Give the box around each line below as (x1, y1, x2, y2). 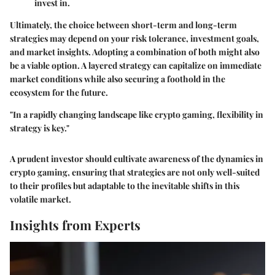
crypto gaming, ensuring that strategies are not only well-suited (10, 166, 260, 179)
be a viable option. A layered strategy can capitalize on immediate (10, 60, 261, 72)
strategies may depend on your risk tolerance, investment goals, (10, 33, 259, 45)
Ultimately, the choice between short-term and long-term (10, 19, 237, 31)
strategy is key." (10, 122, 69, 134)
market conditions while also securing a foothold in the (10, 73, 225, 85)
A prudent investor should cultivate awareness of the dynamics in (10, 153, 263, 165)
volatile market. (10, 193, 71, 206)
